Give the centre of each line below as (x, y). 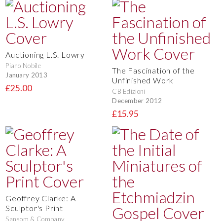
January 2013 (27, 75)
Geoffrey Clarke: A (41, 198)
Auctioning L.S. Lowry (45, 55)
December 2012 (137, 101)
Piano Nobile (23, 66)
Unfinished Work (143, 80)
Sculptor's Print (34, 208)
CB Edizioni (129, 92)
